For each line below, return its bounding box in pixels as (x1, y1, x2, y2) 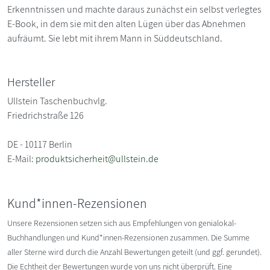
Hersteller (7, 74, 55, 90)
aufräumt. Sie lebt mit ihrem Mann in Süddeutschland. (7, 31, 222, 45)
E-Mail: (7, 152, 36, 165)
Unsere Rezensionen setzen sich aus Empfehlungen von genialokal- (7, 217, 236, 228)
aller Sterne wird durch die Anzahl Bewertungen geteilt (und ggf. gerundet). (7, 246, 262, 257)
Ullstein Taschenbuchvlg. (7, 94, 107, 107)
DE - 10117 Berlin (7, 137, 72, 151)
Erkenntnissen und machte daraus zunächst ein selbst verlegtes (7, 2, 262, 16)
